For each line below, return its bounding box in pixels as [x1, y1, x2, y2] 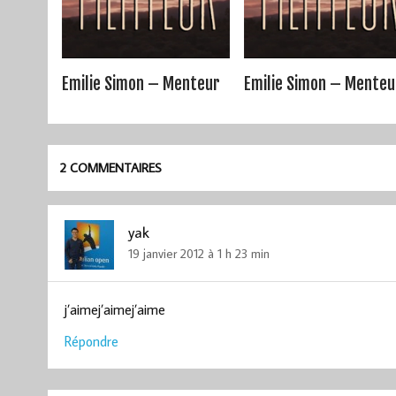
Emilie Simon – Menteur [61, 73, 220, 95]
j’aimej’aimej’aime [64, 300, 165, 318]
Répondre [64, 331, 118, 350]
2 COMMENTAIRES [60, 159, 163, 177]
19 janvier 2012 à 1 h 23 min [127, 244, 270, 262]
